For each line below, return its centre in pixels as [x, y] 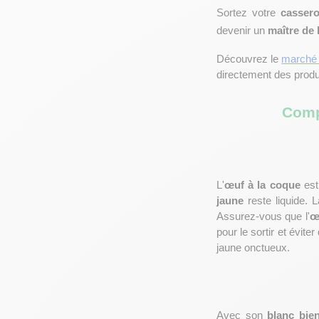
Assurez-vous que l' [263, 216]
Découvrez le [249, 59]
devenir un [242, 31]
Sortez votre [249, 13]
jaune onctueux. [253, 248]
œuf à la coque [262, 185]
